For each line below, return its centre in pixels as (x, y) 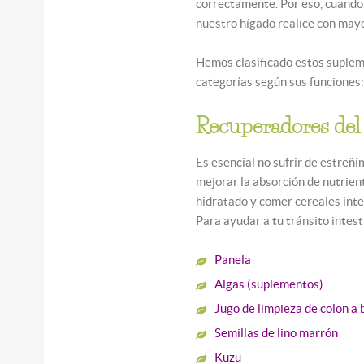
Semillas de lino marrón (277, 332)
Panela (233, 259)
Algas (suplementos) (269, 284)
